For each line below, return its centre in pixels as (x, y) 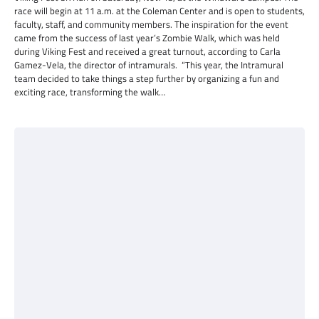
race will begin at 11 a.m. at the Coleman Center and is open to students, (159, 11)
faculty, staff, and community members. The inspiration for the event (151, 24)
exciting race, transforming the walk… (90, 92)
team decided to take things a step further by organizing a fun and (147, 78)
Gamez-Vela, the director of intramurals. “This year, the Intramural (149, 65)
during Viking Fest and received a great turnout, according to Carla (147, 51)
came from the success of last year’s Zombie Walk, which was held (147, 38)
